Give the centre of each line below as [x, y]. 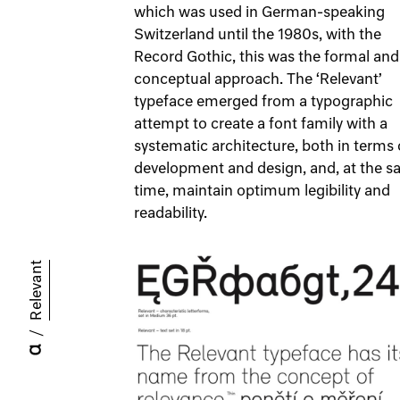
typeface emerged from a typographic [263, 103]
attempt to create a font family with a [261, 125]
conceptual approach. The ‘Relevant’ [258, 80]
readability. [171, 214]
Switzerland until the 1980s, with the [258, 36]
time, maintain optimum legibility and [262, 192]
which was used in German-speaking [259, 13]
